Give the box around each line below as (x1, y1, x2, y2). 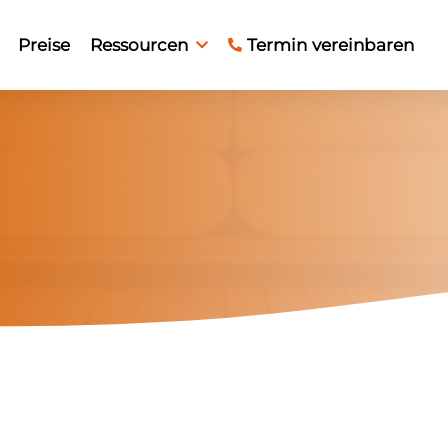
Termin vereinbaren (247, 34, 414, 55)
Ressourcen (90, 34, 188, 55)
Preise (18, 34, 70, 55)
